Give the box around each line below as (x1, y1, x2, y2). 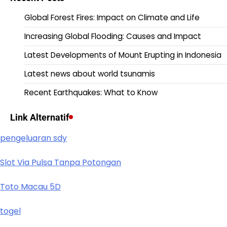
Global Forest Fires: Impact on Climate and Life (24, 12, 200, 23)
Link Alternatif (10, 111, 69, 123)
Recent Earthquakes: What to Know (24, 87, 158, 98)
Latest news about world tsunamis (24, 68, 155, 79)
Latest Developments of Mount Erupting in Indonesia (24, 49, 221, 60)
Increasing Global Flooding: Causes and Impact (24, 30, 201, 42)
